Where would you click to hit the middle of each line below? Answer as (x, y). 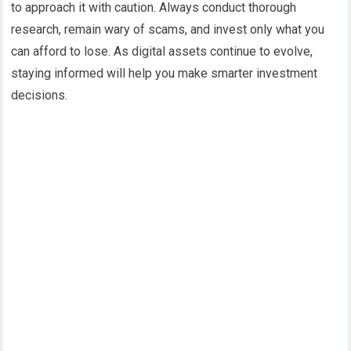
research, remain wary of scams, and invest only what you (168, 30)
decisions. (40, 96)
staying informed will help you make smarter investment (165, 74)
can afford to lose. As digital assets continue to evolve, (162, 52)
